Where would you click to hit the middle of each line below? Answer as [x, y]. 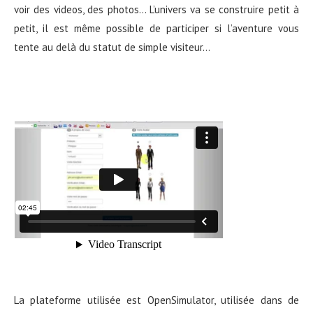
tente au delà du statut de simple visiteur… [112, 48]
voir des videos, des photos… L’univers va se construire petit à [156, 10]
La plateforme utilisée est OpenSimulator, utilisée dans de [156, 300]
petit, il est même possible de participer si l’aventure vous [156, 29]
